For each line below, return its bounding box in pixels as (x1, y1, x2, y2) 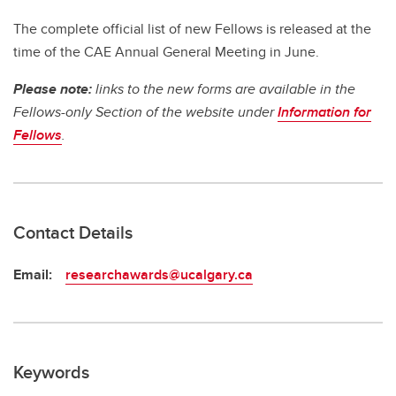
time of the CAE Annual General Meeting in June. (13, 41, 319, 62)
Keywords (13, 358, 89, 385)
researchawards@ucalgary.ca (65, 263, 253, 285)
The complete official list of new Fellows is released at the (13, 18, 371, 39)
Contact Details (13, 218, 133, 245)
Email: (13, 263, 52, 285)
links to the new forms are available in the (95, 78, 355, 99)
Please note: (13, 78, 95, 99)
